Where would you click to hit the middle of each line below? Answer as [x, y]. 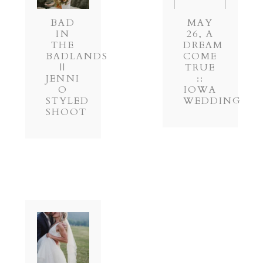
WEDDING [212, 101]
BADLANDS [77, 57]
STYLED [68, 101]
